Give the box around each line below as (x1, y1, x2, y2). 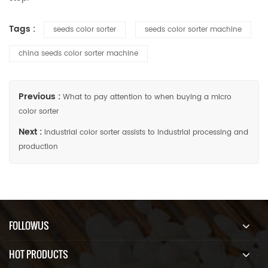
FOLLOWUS (9, 218, 49, 233)
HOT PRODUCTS (9, 246, 68, 261)
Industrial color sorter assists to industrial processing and (44, 126, 248, 138)
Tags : (9, 22, 38, 36)
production (19, 141, 58, 153)
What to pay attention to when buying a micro (63, 91, 232, 103)
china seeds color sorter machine (19, 47, 138, 59)
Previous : (19, 89, 63, 103)
